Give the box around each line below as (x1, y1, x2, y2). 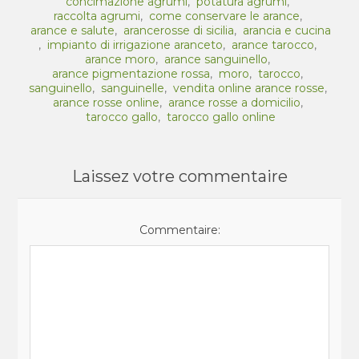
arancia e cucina (243, 23, 331, 38)
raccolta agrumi (53, 9, 140, 23)
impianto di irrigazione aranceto (47, 38, 223, 52)
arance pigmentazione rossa (52, 67, 210, 81)
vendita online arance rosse (172, 81, 325, 95)
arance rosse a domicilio (167, 95, 301, 110)
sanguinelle (100, 81, 164, 95)
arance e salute (30, 23, 115, 38)
